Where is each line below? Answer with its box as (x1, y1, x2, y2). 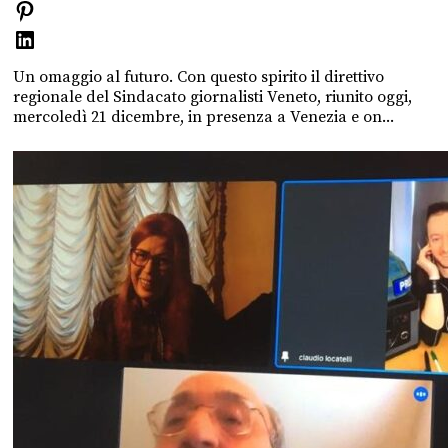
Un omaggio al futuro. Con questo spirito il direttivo (13, 66, 384, 87)
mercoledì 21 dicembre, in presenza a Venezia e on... (13, 106, 394, 127)
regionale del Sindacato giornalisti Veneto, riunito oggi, (13, 86, 412, 107)
